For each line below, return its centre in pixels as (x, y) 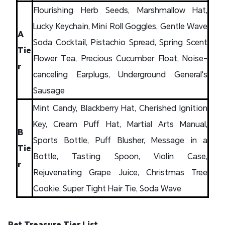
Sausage (49, 90)
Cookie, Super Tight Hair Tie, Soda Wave (107, 188)
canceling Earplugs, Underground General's (120, 74)
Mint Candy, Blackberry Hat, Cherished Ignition (120, 108)
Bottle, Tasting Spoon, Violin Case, (120, 156)
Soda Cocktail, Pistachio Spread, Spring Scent (120, 42)
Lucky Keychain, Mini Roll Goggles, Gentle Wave (120, 26)
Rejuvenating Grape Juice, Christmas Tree (120, 172)
